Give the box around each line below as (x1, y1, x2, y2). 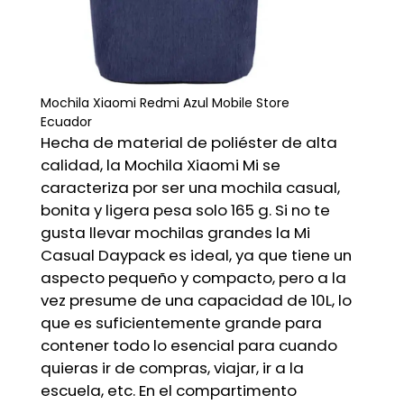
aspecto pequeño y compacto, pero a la (41, 267, 346, 289)
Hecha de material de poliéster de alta (41, 132, 337, 154)
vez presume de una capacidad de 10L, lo (41, 289, 352, 312)
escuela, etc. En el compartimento (41, 380, 297, 402)
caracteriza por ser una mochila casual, (41, 177, 340, 199)
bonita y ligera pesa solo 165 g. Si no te (41, 199, 330, 222)
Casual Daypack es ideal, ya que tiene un (41, 244, 352, 267)
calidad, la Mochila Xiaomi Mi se (41, 154, 280, 177)
